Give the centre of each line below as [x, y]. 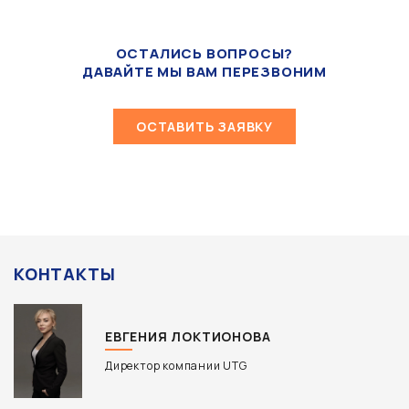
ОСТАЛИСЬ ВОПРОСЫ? [204, 53]
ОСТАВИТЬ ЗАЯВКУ [204, 126]
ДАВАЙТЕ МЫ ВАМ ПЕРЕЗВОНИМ [204, 72]
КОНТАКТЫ [65, 274]
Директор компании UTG [176, 365]
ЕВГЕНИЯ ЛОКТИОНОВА [188, 336]
